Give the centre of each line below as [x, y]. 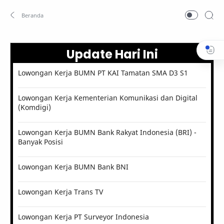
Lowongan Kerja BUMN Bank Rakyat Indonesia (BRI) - [107, 132]
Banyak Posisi [40, 142]
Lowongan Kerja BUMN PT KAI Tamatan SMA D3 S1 [103, 73]
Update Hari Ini [112, 54]
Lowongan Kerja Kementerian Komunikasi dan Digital [108, 98]
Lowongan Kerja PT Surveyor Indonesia [83, 217]
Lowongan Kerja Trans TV [60, 192]
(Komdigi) [34, 107]
